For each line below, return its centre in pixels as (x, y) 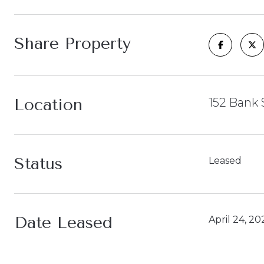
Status (38, 164)
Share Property (72, 43)
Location (48, 105)
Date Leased (63, 222)
